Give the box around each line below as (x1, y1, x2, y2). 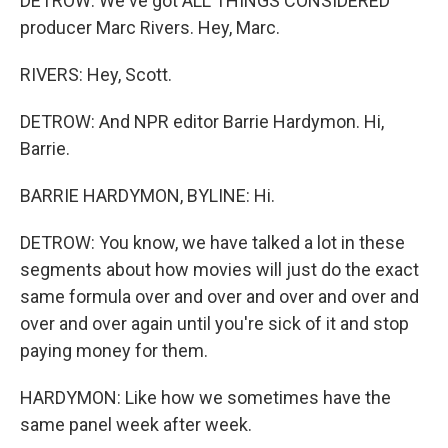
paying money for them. (20, 339, 208, 361)
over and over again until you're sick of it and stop (20, 312, 409, 334)
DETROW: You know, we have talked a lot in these (20, 231, 405, 253)
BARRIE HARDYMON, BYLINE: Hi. (20, 184, 275, 206)
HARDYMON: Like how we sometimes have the (20, 386, 391, 408)
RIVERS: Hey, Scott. (20, 63, 172, 85)
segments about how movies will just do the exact (20, 258, 419, 280)
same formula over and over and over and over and (20, 285, 419, 307)
